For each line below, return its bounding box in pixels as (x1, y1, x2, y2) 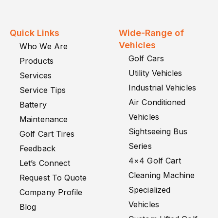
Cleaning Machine (128, 170, 195, 180)
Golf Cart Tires (19, 129, 75, 139)
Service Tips (19, 85, 66, 95)
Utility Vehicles (128, 68, 182, 78)
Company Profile (19, 187, 83, 197)
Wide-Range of (119, 28, 184, 38)
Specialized (128, 185, 171, 195)
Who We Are (19, 41, 68, 51)
